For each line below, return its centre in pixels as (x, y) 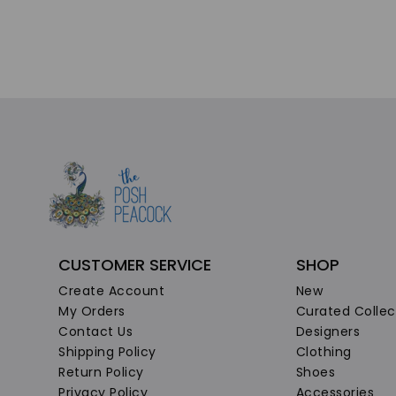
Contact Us (95, 331)
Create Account (111, 290)
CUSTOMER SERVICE (135, 264)
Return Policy (101, 372)
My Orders (92, 311)
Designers (328, 331)
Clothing (324, 351)
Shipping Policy (107, 351)
